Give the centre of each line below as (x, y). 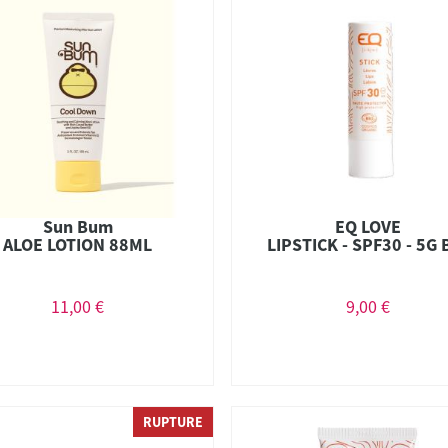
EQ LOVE (367, 226)
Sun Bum (77, 226)
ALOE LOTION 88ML (78, 244)
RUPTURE (173, 422)
